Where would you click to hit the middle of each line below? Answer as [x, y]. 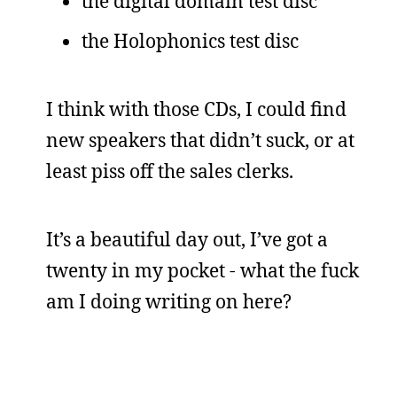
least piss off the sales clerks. [170, 171]
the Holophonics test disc [190, 41]
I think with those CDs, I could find [196, 109]
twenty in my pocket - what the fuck [202, 270]
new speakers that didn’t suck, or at [200, 140]
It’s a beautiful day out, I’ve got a [187, 239]
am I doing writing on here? [169, 301]
